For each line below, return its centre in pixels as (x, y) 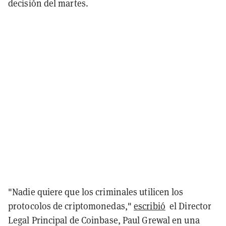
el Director (188, 206)
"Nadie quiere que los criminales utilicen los (96, 192)
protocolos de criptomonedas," (71, 206)
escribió (150, 206)
